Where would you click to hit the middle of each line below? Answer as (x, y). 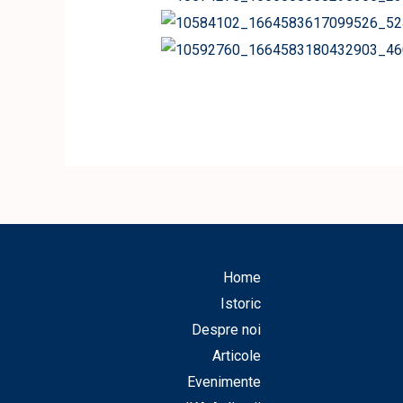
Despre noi (226, 329)
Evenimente (224, 381)
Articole (236, 355)
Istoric (240, 303)
